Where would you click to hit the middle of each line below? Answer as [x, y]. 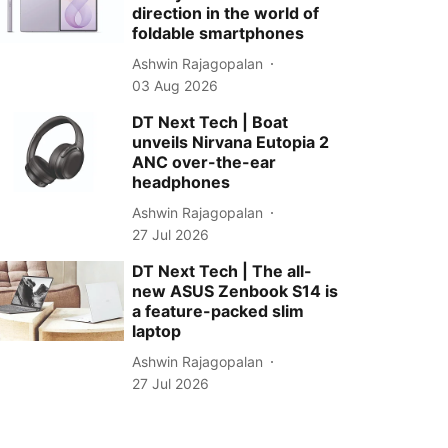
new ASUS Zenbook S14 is [235, 291]
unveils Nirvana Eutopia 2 [231, 142]
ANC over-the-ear [204, 162]
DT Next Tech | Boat [210, 122]
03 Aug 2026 [175, 85]
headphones [181, 182]
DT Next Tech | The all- [222, 271]
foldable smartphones [218, 33]
